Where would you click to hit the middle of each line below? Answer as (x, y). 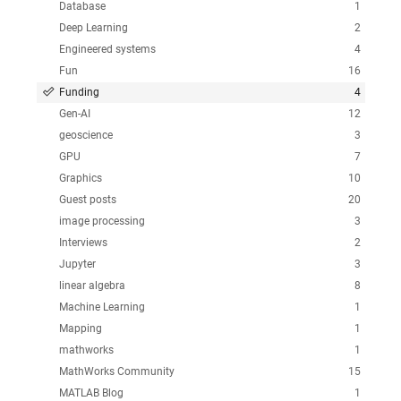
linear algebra (92, 285)
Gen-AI (74, 113)
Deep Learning (93, 27)
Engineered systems (107, 49)
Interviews (83, 242)
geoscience (85, 135)
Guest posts (87, 199)
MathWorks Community (116, 371)
